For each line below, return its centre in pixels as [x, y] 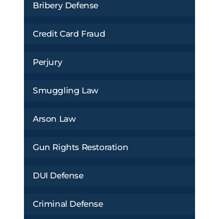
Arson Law [54, 119]
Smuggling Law [66, 90]
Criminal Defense [68, 204]
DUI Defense [58, 175]
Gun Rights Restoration [81, 147]
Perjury [48, 62]
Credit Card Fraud [69, 33]
